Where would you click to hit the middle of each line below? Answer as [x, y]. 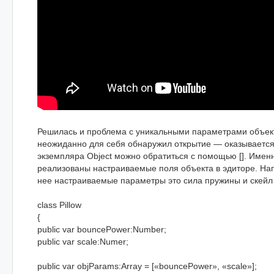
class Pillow [59, 205]
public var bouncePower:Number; [102, 229]
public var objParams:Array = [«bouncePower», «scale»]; [147, 266]
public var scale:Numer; [83, 242]
